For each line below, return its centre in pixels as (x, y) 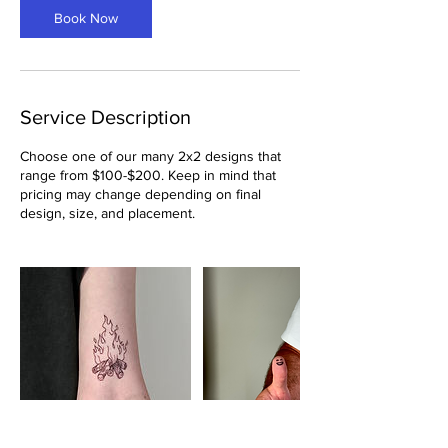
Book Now (86, 17)
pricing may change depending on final (140, 193)
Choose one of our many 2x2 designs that (150, 155)
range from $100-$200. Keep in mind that (148, 174)
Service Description (105, 116)
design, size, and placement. (107, 212)
